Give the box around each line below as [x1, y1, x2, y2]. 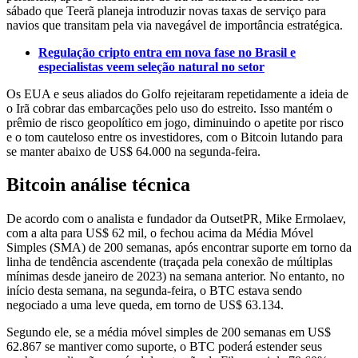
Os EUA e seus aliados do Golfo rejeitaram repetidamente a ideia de [6, 86, 348, 101]
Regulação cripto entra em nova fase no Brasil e [38, 45, 296, 59]
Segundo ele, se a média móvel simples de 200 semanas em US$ [6, 325, 331, 340]
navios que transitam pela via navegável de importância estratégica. [6, 18, 343, 32]
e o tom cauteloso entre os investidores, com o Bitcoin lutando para [6, 129, 343, 144]
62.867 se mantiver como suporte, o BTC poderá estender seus [6, 340, 322, 354]
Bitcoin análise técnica [6, 174, 190, 196]
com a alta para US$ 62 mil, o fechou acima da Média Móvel [6, 226, 313, 241]
